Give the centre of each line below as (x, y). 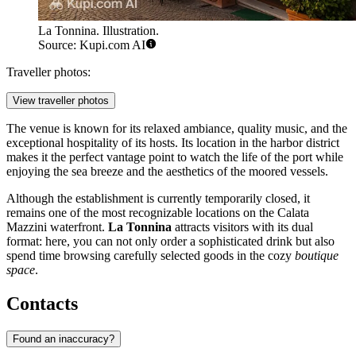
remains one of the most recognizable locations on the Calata (158, 213)
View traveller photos (61, 101)
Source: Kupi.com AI (92, 45)
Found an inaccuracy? (64, 339)
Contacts (42, 304)
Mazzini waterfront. (57, 227)
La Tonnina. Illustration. (99, 31)
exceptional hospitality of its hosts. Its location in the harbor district (173, 143)
